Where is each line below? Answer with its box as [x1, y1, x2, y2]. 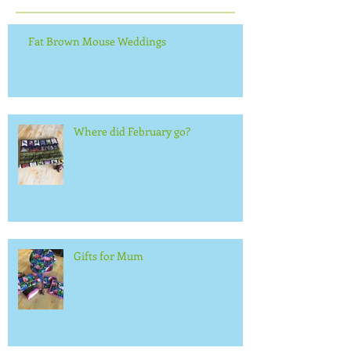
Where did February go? [74, 123, 190, 139]
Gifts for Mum [74, 248, 143, 263]
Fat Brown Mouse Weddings [28, 33, 166, 49]
